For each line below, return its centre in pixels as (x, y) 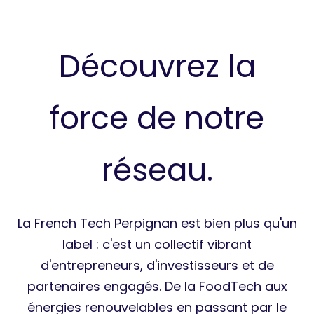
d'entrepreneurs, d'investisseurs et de (157, 265)
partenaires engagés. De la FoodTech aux (157, 286)
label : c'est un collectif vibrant (157, 244)
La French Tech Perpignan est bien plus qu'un (157, 223)
